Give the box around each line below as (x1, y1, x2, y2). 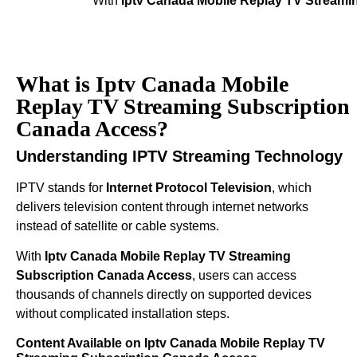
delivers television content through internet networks (16, 199, 308, 214)
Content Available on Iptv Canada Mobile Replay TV (16, 335, 325, 350)
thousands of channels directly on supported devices (16, 288, 312, 302)
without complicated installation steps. (16, 307, 229, 321)
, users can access (192, 269, 296, 283)
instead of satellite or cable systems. (16, 218, 219, 233)
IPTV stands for (16, 180, 106, 194)
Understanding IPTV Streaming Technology (16, 147, 343, 165)
